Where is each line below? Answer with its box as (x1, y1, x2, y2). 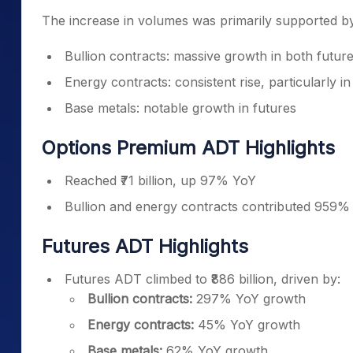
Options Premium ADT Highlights (42, 136, 335, 159)
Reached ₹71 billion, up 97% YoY (65, 173, 256, 188)
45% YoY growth (194, 317, 300, 333)
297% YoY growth (192, 291, 306, 307)
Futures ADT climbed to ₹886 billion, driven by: (65, 271, 340, 287)
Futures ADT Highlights (42, 235, 248, 258)
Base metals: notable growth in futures (65, 100, 296, 116)
